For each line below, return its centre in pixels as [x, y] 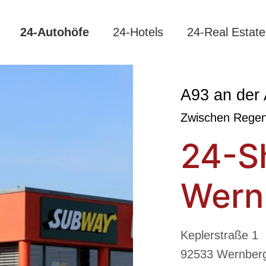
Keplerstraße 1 [219, 235]
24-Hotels [138, 32]
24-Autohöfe [55, 32]
